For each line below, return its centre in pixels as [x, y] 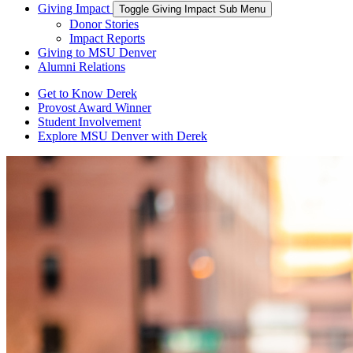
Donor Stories [104, 24]
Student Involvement [89, 121]
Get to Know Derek [87, 93]
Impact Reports [107, 38]
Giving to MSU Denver [97, 52]
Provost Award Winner [95, 107]
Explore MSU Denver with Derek [123, 136]
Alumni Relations [82, 66]
